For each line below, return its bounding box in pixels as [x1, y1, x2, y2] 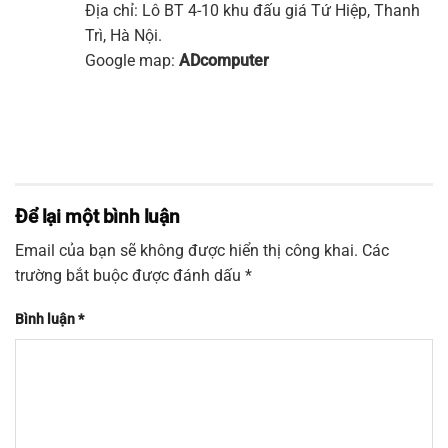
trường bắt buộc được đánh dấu [15, 266, 245, 286]
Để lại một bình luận [15, 205, 184, 229]
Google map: [85, 51, 179, 71]
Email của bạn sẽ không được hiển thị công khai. [15, 241, 358, 261]
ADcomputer [179, 51, 269, 71]
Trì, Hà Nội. [85, 26, 162, 46]
